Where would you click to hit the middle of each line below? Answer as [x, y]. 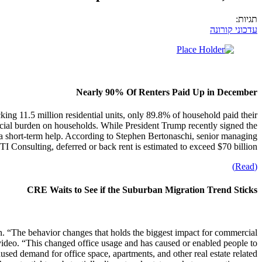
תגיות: [247, 19]
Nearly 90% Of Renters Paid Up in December [167, 92]
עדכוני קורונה [234, 29]
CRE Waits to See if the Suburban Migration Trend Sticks [142, 189]
